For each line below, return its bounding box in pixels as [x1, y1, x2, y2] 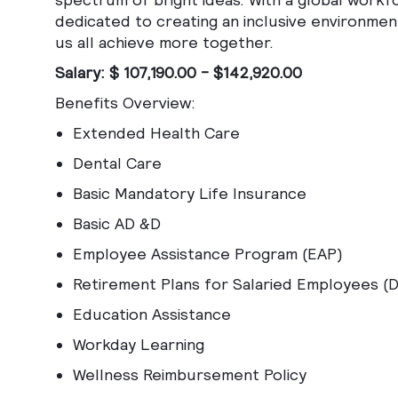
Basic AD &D [73, 214, 161, 234]
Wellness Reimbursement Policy [73, 365, 306, 385]
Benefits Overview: [55, 93, 200, 113]
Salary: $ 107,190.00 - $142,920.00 [55, 63, 302, 83]
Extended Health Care [73, 123, 240, 143]
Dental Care [73, 154, 162, 173]
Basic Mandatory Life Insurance [73, 184, 306, 203]
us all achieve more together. [55, 33, 274, 52]
